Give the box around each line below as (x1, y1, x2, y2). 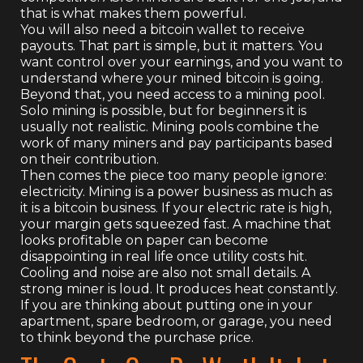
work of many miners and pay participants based (20, 135, 333, 151)
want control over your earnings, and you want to (20, 53, 343, 70)
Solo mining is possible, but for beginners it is (20, 102, 306, 118)
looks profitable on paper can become (20, 232, 268, 248)
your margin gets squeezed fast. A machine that (20, 216, 331, 232)
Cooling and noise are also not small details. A (20, 264, 310, 280)
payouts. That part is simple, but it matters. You (20, 37, 323, 53)
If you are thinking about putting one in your (20, 297, 313, 313)
